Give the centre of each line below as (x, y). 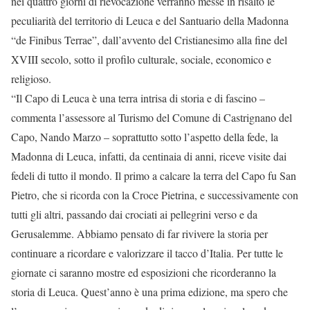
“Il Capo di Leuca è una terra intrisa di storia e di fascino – (138, 98)
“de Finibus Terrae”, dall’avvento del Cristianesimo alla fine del (149, 40)
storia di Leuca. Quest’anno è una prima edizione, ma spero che (149, 292)
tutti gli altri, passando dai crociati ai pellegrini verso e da (134, 214)
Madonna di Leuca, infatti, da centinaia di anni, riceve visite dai (149, 156)
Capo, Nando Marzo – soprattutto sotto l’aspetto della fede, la (145, 137)
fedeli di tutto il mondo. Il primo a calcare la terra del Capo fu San (154, 175)
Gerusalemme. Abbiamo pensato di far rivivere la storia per (139, 234)
